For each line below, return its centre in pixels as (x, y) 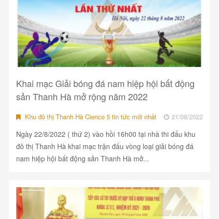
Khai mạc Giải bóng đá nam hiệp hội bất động (105, 83)
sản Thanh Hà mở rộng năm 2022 (82, 97)
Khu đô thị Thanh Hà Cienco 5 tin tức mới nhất (89, 117)
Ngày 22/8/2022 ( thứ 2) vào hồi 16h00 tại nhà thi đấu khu (106, 134)
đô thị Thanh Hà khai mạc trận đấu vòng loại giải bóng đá (105, 146)
